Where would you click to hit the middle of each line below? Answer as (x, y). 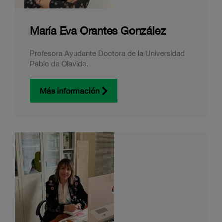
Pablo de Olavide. (59, 64)
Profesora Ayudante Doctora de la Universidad (107, 53)
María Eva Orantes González (98, 31)
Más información (70, 91)
